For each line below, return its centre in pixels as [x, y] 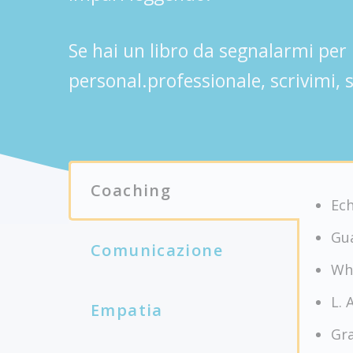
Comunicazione [157, 250]
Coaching [131, 190]
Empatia [127, 310]
